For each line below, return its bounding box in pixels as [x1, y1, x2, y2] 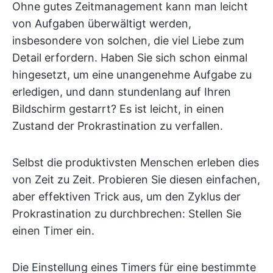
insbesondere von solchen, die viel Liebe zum [12, 34, 244, 47]
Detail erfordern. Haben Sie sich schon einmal [12, 51, 247, 64]
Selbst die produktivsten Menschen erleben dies [12, 155, 259, 169]
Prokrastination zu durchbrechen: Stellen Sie [12, 207, 241, 220]
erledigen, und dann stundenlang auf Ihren [12, 85, 231, 98]
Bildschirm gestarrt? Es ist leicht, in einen [12, 102, 224, 115]
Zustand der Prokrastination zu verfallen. [12, 119, 223, 132]
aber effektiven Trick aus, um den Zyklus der [12, 190, 241, 203]
